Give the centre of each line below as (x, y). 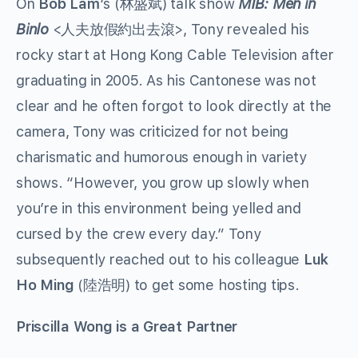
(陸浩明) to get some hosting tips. (187, 285)
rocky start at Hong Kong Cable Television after (175, 55)
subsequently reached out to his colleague (160, 260)
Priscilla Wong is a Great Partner (127, 327)
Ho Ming (45, 285)
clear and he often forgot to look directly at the (174, 106)
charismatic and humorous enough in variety (161, 157)
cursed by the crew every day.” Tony (139, 234)
